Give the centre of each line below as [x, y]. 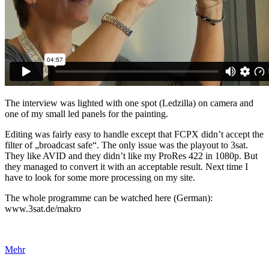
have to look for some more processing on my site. [100, 177]
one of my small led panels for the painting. [86, 113]
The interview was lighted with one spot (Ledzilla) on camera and [129, 103]
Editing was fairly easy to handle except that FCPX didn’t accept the [134, 134]
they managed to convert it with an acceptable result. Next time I [126, 166]
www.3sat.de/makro [43, 208]
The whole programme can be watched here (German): [109, 198]
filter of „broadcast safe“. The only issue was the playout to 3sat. [126, 145]
